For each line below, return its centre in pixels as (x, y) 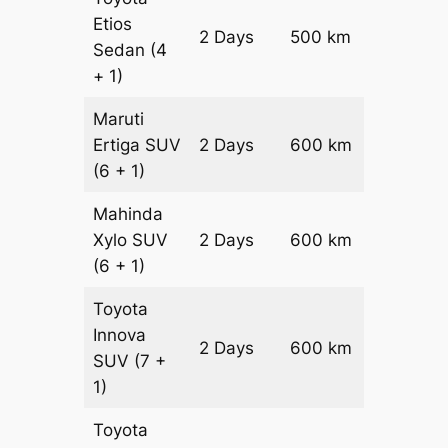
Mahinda (128, 214)
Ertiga (119, 145)
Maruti (119, 119)
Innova (120, 335)
